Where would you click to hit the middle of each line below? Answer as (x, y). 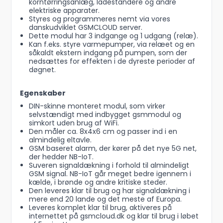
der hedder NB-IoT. (61, 157)
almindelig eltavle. (60, 140)
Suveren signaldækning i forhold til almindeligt (109, 166)
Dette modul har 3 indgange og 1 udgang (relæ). (113, 36)
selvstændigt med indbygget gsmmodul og (105, 115)
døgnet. (42, 70)
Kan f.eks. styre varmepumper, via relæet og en (111, 45)
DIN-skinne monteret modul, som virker (97, 106)
